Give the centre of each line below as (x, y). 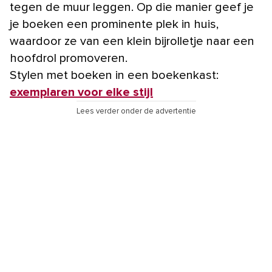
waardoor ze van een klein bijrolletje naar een (132, 41)
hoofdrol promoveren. (69, 58)
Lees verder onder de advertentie (136, 111)
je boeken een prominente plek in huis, (114, 24)
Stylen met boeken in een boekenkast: (114, 75)
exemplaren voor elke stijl (81, 92)
